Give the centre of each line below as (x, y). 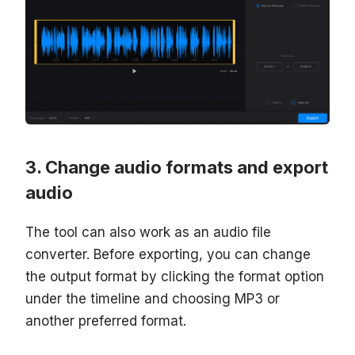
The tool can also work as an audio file (148, 232)
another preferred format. (106, 321)
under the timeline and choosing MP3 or (153, 298)
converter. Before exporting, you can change (168, 254)
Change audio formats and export (187, 167)
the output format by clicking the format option (175, 276)
